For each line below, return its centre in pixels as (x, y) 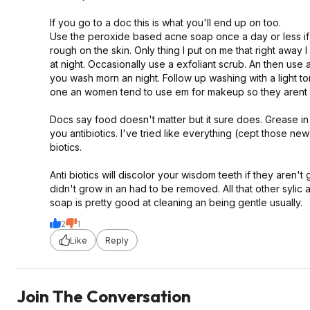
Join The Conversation (104, 296)
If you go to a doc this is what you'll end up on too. (165, 22)
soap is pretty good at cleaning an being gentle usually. (176, 202)
